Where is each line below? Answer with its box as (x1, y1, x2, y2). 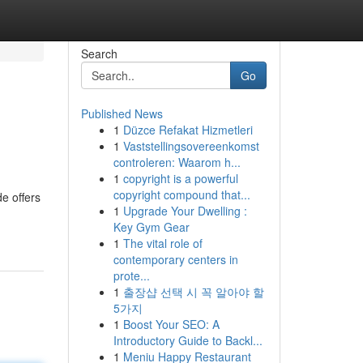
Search (80, 45, 117, 62)
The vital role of (122, 235, 203, 251)
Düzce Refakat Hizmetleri (122, 122, 253, 138)
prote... (113, 267, 150, 284)
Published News (80, 105, 163, 122)
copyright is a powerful (122, 170, 238, 186)
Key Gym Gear (113, 219, 190, 235)
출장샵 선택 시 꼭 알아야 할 (122, 284, 264, 300)
